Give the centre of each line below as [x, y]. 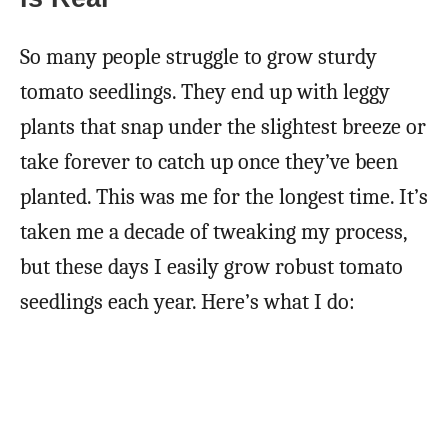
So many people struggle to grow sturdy [198, 56]
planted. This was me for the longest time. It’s [224, 196]
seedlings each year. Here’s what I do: [187, 301]
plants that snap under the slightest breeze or [223, 126]
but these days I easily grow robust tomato [211, 266]
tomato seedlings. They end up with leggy [205, 91]
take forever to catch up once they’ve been [209, 161]
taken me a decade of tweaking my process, [213, 231]
